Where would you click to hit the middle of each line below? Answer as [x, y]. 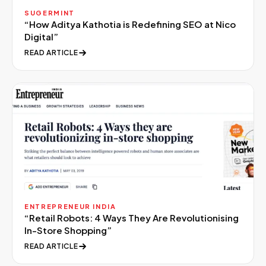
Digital [39, 37]
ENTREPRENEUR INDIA [70, 206]
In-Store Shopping [66, 230]
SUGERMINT [50, 13]
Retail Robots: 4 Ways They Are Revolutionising [134, 218]
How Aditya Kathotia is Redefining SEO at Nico [132, 24]
